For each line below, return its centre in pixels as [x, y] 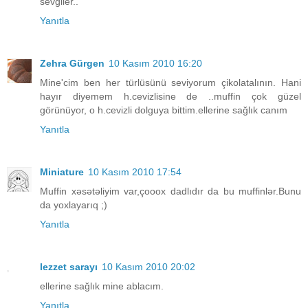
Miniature [62, 172]
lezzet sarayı [69, 266]
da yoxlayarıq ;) [74, 205]
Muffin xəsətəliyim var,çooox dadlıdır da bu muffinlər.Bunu [170, 191]
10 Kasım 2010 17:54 [135, 172]
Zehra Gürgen [72, 63]
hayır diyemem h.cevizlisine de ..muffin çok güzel [170, 96]
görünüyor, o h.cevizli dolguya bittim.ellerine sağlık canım [164, 110]
